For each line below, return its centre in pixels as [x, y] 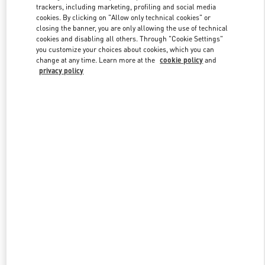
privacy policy [62, 70]
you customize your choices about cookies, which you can [125, 49]
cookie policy [182, 60]
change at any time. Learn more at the [97, 60]
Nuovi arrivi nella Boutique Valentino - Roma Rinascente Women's [132, 167]
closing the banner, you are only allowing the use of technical [132, 28]
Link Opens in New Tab [189, 36]
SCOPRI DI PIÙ [132, 103]
